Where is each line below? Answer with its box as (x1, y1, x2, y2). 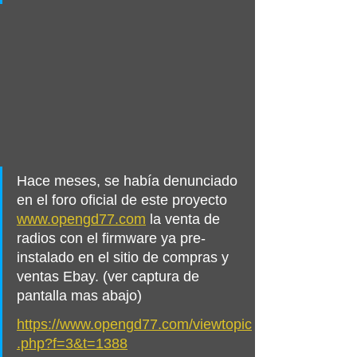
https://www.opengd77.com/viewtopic (17, 316, 252, 333)
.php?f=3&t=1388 (17, 335, 127, 352)
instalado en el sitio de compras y (17, 249, 233, 266)
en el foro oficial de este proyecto (17, 192, 231, 209)
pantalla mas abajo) (17, 288, 142, 304)
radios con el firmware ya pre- (17, 230, 206, 247)
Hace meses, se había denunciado (17, 173, 241, 190)
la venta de (150, 211, 224, 228)
